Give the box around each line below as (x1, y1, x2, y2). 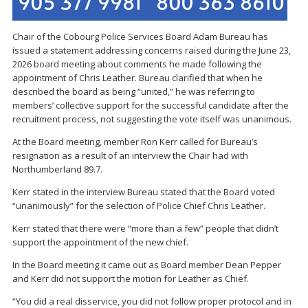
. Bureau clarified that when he (135, 71, 263, 84)
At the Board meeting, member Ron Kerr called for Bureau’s (12, 135, 258, 148)
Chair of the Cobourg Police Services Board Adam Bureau (12, 30, 250, 43)
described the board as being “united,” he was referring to (12, 85, 255, 98)
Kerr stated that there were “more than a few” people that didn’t (12, 221, 278, 234)
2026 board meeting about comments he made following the (12, 57, 262, 70)
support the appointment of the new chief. (12, 235, 188, 248)
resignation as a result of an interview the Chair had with (12, 148, 248, 162)
